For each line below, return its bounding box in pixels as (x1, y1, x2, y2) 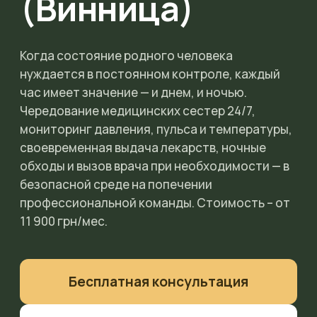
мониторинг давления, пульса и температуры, (20, 121, 292, 137)
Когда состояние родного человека (20, 47, 233, 64)
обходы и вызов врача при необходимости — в (20, 158, 289, 174)
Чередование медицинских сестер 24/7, (20, 103, 255, 119)
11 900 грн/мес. (20, 213, 108, 229)
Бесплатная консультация (69, 272, 248, 291)
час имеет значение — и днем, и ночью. (20, 84, 247, 100)
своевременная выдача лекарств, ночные (20, 139, 266, 156)
